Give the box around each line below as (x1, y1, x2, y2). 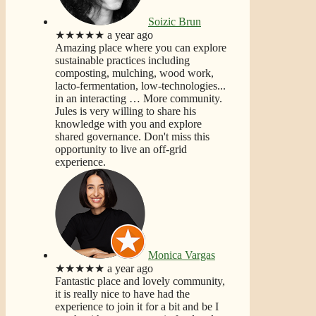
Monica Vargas (148, 248, 215, 261)
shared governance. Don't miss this (55, 130, 209, 142)
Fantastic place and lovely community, (55, 274, 225, 287)
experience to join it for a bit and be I (55, 300, 219, 312)
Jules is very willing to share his (55, 104, 196, 117)
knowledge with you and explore (55, 117, 202, 130)
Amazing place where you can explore (55, 41, 226, 54)
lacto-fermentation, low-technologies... (55, 79, 226, 92)
